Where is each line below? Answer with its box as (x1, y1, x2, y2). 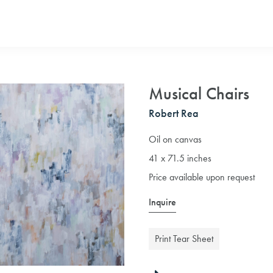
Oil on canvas (149, 133, 202, 146)
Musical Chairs (149, 83, 249, 104)
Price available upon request (149, 171, 255, 183)
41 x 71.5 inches (149, 152, 211, 165)
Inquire (149, 196, 176, 208)
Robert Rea (149, 106, 199, 120)
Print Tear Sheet (155, 232, 213, 245)
